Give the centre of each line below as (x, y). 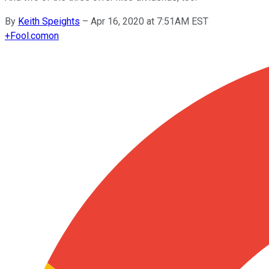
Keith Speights (49, 21)
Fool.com (29, 35)
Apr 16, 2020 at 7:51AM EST (150, 21)
